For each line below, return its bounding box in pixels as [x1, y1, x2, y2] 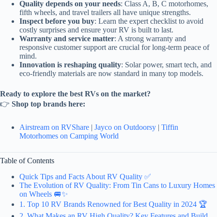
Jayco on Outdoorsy [94, 123, 156, 131]
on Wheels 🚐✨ [19, 189, 68, 198]
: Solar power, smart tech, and [121, 60, 212, 69]
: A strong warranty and [114, 34, 186, 43]
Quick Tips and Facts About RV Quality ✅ [19, 172, 151, 181]
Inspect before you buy [19, 16, 94, 25]
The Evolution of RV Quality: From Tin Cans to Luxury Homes [19, 181, 215, 189]
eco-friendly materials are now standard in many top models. [19, 69, 203, 77]
